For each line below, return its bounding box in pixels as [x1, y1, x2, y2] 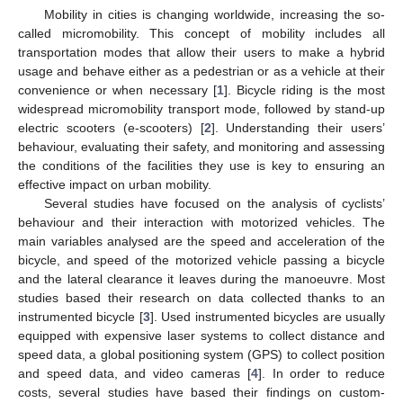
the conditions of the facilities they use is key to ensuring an [18, 157, 385, 173]
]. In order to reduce [257, 365, 386, 381]
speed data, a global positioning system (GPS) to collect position [18, 346, 385, 362]
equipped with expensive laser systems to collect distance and [18, 327, 385, 343]
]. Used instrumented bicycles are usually [149, 309, 386, 324]
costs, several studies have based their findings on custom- [18, 384, 385, 399]
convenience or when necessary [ [18, 82, 217, 97]
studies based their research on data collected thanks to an [18, 290, 385, 305]
